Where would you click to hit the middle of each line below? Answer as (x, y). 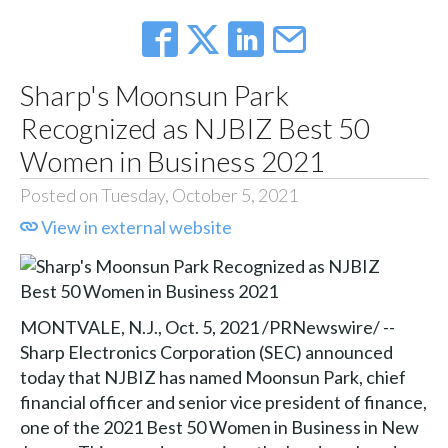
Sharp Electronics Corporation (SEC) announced (206, 351)
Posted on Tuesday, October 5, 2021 (158, 195)
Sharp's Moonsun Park (154, 95)
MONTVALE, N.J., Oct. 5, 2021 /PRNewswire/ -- (207, 326)
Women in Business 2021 (172, 161)
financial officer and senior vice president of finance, (223, 401)
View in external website (134, 227)
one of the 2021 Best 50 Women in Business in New (219, 426)
